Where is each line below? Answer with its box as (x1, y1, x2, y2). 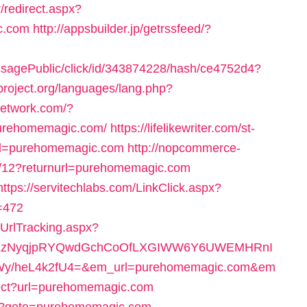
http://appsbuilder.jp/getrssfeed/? (33, 22, 211, 36)
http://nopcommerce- (127, 141, 241, 155)
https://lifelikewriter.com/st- (110, 121, 255, 135)
